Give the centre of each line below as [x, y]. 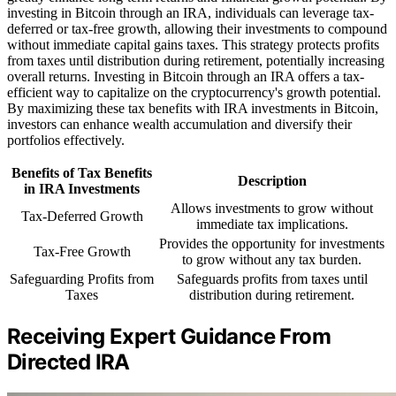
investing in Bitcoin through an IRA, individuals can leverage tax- [190, 13]
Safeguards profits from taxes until [272, 279]
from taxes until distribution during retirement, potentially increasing [196, 61]
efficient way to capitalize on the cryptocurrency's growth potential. [194, 93]
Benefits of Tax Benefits [82, 173]
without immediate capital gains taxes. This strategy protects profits [193, 45]
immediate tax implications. [272, 225]
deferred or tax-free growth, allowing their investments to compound [197, 29]
